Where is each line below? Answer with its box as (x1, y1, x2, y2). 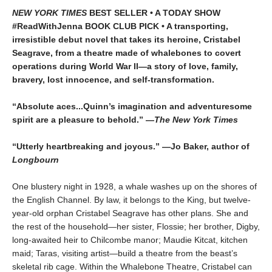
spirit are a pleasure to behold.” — (12, 114, 154, 124)
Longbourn (12, 154, 59, 165)
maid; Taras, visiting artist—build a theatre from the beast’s (12, 248, 237, 258)
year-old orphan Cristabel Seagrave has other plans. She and (12, 208, 248, 218)
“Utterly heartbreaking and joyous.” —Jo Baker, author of (12, 141, 250, 151)
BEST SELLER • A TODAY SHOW (87, 7, 220, 18)
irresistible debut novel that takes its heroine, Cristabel (12, 34, 240, 44)
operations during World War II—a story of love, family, (12, 61, 238, 71)
